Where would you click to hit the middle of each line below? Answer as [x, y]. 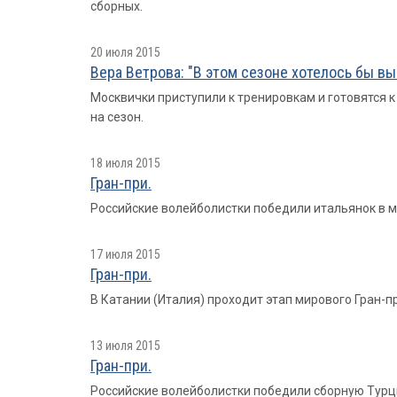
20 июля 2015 [125, 52]
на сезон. [117, 117]
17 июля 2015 [125, 254]
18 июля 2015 [125, 163]
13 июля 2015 [125, 346]
